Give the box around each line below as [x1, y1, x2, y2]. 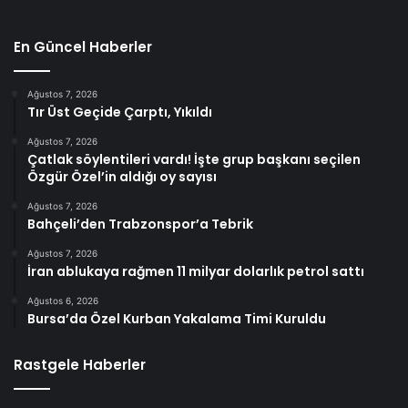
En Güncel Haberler [14, 36, 152, 56]
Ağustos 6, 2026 [27, 294, 98, 306]
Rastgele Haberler [14, 354, 146, 374]
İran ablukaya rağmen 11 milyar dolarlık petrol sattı [27, 261, 364, 280]
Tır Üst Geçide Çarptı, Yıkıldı [27, 102, 212, 121]
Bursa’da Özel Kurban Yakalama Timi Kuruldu [27, 309, 326, 328]
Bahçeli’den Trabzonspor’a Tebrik [27, 214, 253, 233]
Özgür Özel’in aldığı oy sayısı [27, 167, 217, 186]
